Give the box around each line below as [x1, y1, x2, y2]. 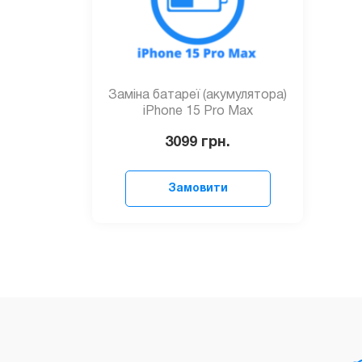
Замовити [167, 183, 228, 194]
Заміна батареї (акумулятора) [108, 89, 287, 101]
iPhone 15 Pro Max [142, 105, 253, 117]
